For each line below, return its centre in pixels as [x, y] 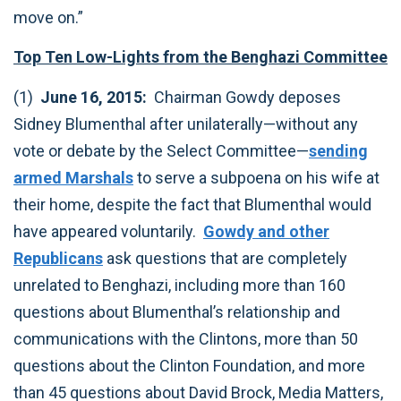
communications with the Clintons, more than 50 [186, 338]
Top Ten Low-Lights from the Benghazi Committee [200, 57]
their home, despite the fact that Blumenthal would [192, 204]
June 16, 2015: [97, 97]
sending [338, 150]
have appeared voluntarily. [108, 231]
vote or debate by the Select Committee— [161, 150]
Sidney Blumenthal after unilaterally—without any [186, 124]
